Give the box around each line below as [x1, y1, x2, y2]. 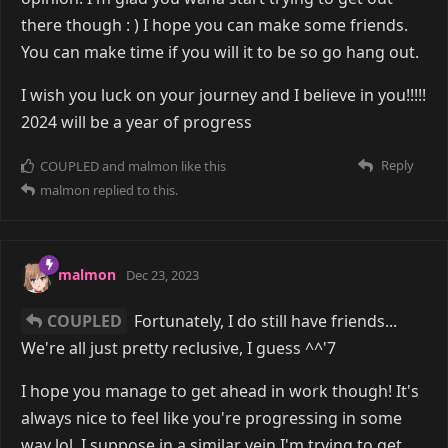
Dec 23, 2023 [126, 266, 199, 285]
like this [178, 156, 226, 175]
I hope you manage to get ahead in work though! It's [21, 379, 419, 402]
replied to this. [90, 180, 178, 199]
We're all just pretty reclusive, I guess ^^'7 [21, 336, 336, 359]
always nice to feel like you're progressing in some [21, 406, 402, 429]
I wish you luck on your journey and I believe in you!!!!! [21, 83, 426, 106]
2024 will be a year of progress [21, 110, 252, 133]
